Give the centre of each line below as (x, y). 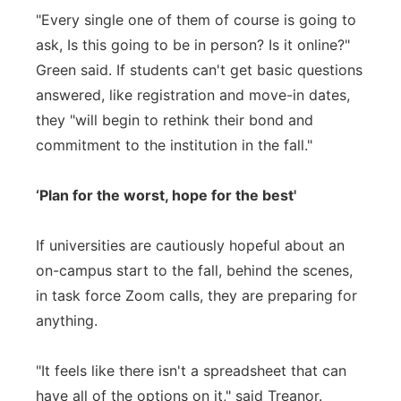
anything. (67, 320)
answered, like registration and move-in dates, (193, 95)
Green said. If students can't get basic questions (199, 70)
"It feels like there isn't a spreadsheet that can (191, 371)
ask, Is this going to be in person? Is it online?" (193, 45)
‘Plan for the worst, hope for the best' (166, 195)
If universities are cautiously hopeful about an (190, 245)
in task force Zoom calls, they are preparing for (196, 295)
